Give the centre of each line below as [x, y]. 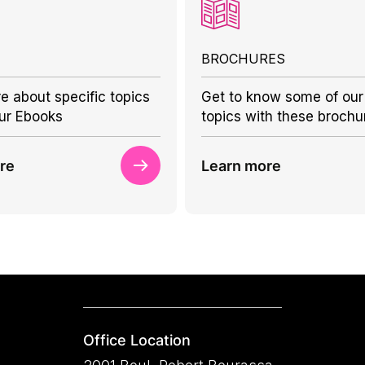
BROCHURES [244, 59]
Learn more [242, 165]
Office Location [136, 340]
